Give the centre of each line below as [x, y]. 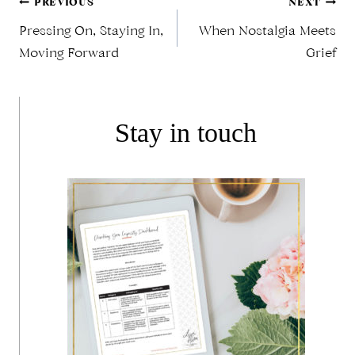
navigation [95, 69]
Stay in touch [186, 133]
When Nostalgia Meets [267, 32]
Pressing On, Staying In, [91, 32]
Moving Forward [69, 54]
